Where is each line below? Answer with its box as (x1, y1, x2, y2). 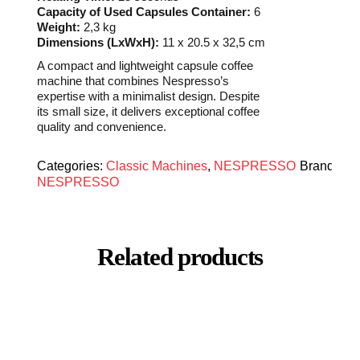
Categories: (37, 158, 107, 173)
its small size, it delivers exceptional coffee (37, 104, 260, 118)
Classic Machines (106, 158, 208, 173)
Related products (97, 243, 263, 272)
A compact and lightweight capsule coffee (37, 58, 254, 72)
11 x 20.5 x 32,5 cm (159, 35, 266, 49)
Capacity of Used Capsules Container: (37, 4, 252, 18)
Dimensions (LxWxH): (37, 35, 160, 49)
